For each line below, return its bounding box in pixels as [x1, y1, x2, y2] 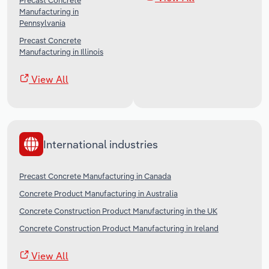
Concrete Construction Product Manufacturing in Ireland [19, 223, 219, 234]
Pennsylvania [19, 18, 65, 28]
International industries [43, 137, 158, 151]
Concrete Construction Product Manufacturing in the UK [19, 206, 217, 216]
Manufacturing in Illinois [19, 47, 103, 57]
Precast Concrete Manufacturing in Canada [19, 171, 171, 181]
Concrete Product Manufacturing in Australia [19, 189, 178, 199]
